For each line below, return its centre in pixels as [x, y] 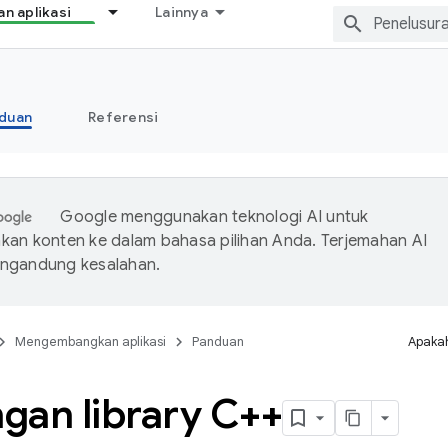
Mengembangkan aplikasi [90, 341]
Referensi [123, 117]
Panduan [218, 341]
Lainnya [181, 12]
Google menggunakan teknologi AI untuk [214, 217]
